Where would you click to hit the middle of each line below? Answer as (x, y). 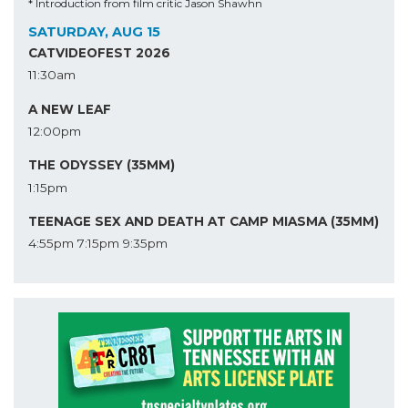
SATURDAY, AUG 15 (94, 32)
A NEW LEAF (70, 109)
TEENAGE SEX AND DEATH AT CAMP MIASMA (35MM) (204, 222)
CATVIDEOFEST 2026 (99, 52)
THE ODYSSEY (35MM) (102, 165)
